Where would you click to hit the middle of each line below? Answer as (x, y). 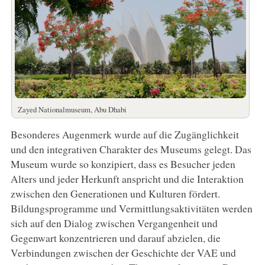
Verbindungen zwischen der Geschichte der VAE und (123, 253)
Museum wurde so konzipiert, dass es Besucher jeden (123, 164)
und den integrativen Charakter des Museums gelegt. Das (131, 149)
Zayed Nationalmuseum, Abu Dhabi (72, 110)
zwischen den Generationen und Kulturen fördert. (115, 194)
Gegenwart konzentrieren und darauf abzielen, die (115, 238)
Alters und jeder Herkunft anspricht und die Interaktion (127, 179)
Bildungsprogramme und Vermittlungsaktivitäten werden (131, 209)
